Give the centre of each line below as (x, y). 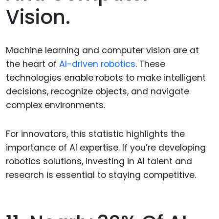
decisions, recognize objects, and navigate (98, 91)
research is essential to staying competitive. (101, 175)
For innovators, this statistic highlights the (95, 134)
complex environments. (55, 105)
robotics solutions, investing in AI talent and (99, 161)
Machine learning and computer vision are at (102, 50)
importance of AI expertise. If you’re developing (106, 147)
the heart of (33, 64)
